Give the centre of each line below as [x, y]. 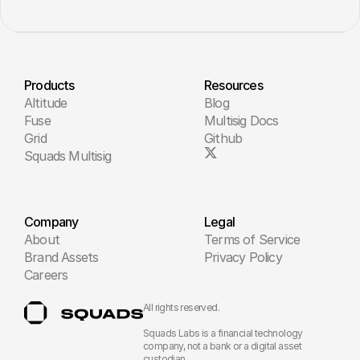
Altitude [46, 103]
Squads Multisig [67, 156]
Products [49, 86]
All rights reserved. [181, 308]
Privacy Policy [243, 258]
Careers [46, 275]
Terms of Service [252, 240]
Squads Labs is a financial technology [223, 333]
